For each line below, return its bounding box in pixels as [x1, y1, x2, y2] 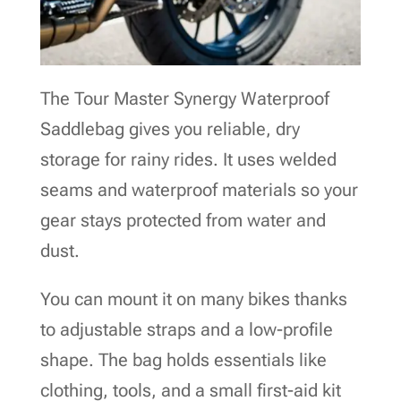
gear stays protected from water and [39, 209, 326, 231]
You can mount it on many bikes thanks [39, 287, 347, 310]
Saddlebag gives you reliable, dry [39, 117, 300, 140]
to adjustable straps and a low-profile [39, 318, 333, 340]
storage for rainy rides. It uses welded [39, 148, 337, 170]
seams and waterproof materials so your [39, 178, 358, 200]
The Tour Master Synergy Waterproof [39, 87, 329, 109]
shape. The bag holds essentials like [39, 348, 327, 371]
